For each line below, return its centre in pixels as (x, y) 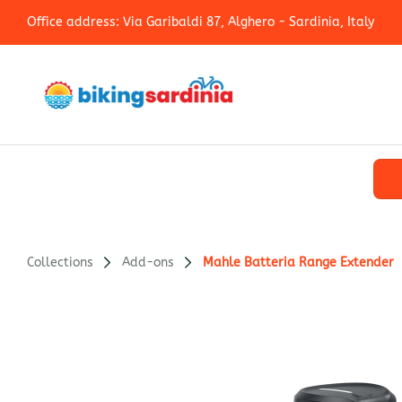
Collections (60, 262)
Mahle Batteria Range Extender (298, 262)
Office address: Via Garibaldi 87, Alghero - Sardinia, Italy (201, 22)
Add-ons (148, 262)
